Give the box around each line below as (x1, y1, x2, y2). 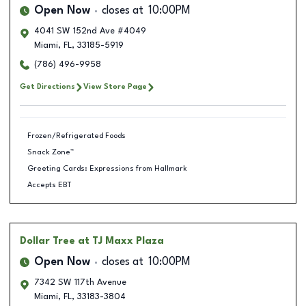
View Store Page (83, 83, 147, 91)
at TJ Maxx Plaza (78, 236, 164, 246)
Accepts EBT (27, 180, 72, 189)
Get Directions (20, 83, 75, 91)
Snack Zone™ (27, 148, 74, 156)
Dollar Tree (20, 236, 75, 246)
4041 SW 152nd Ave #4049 (34, 27, 146, 36)
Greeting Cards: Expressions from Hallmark (27, 164, 187, 173)
